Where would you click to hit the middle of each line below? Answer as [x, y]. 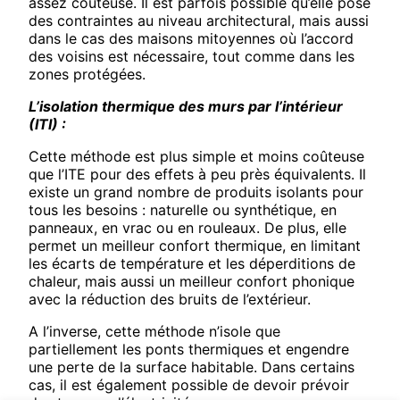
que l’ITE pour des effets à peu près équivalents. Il [197, 175]
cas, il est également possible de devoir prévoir [189, 385]
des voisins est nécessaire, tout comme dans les [192, 57]
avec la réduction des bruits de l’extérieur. [170, 300]
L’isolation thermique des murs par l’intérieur [186, 107]
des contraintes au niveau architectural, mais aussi [199, 21]
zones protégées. [87, 75]
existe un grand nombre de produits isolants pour [196, 192]
